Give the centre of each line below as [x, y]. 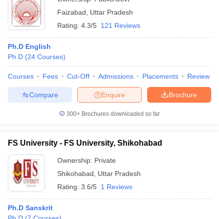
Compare [44, 95]
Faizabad [72, 12]
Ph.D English [29, 46]
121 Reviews [120, 25]
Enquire [113, 95]
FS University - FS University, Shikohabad [85, 143]
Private [105, 160]
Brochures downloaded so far [120, 114]
